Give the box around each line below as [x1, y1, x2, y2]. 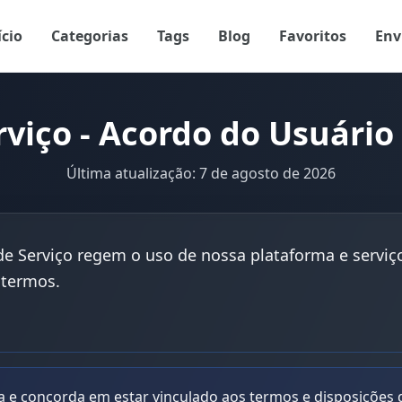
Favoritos [278, 26, 346, 46]
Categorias [50, 26, 128, 46]
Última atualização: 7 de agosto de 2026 [66, 163, 336, 183]
